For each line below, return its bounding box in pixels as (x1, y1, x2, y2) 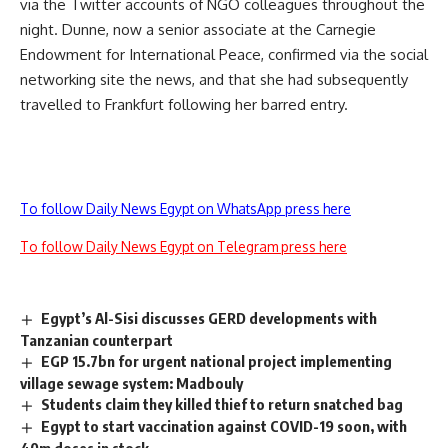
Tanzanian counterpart (20, 330, 173, 349)
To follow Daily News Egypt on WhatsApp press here (20, 200, 351, 217)
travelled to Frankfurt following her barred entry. (20, 95, 348, 114)
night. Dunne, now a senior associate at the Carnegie (20, 20, 376, 39)
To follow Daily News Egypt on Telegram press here (20, 238, 347, 255)
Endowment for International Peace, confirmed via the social (20, 45, 428, 64)
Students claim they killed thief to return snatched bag (41, 394, 404, 413)
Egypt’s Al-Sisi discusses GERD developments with (41, 309, 378, 327)
